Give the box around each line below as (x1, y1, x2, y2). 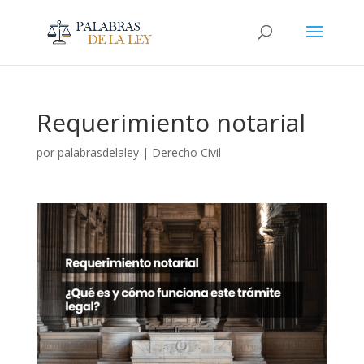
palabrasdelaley (57, 145, 139, 160)
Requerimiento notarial (36, 106, 305, 139)
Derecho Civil (151, 145, 221, 160)
